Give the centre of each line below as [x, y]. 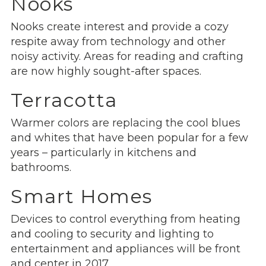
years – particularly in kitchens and [104, 152]
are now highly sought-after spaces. [106, 71]
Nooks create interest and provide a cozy [120, 26]
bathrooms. [41, 167]
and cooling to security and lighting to [112, 234]
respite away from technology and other [118, 41]
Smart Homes [82, 196]
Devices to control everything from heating [126, 219]
